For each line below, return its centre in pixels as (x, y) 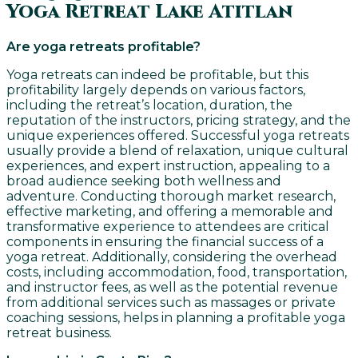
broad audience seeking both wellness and (144, 181)
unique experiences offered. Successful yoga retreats (178, 136)
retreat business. (59, 333)
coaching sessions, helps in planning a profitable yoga (176, 318)
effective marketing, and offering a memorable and (170, 212)
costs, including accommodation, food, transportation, (177, 272)
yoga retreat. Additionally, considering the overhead (172, 257)
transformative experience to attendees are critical (168, 227)
